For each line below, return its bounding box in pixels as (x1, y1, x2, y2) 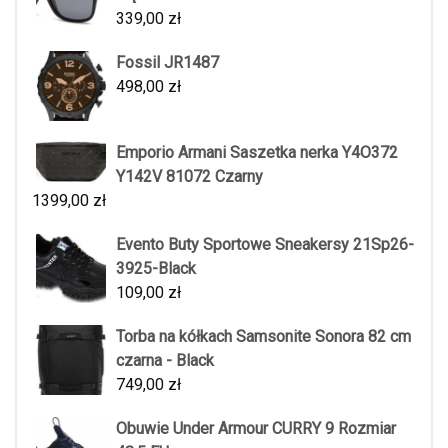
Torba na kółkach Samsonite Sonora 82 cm (116, 327, 411, 346)
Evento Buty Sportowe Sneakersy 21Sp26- (116, 235, 414, 254)
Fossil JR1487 (116, 53, 219, 72)
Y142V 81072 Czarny (116, 167, 263, 186)
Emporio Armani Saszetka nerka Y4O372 (116, 143, 398, 162)
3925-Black (116, 259, 196, 278)
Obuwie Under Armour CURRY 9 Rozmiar (116, 419, 396, 438)
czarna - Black (116, 351, 214, 370)
